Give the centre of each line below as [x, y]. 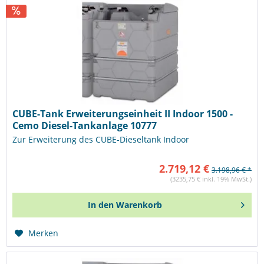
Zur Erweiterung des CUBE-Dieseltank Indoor [101, 139]
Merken [44, 233]
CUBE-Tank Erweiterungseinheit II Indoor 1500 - [123, 113]
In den [101, 204]
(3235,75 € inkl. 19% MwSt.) [211, 179]
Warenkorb [139, 204]
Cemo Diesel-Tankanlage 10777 [85, 125]
